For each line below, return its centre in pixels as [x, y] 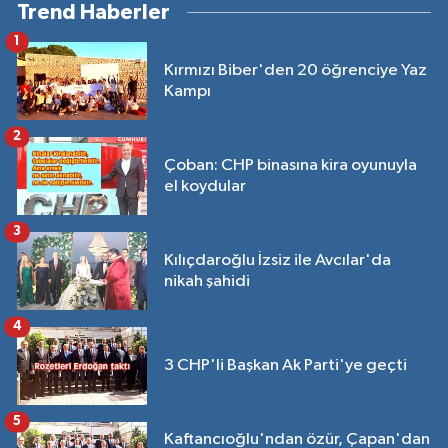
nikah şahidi [207, 281]
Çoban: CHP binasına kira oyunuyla [290, 165]
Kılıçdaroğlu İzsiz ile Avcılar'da [277, 260]
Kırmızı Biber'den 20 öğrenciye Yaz [295, 70]
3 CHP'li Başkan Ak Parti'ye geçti [285, 366]
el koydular [205, 186]
